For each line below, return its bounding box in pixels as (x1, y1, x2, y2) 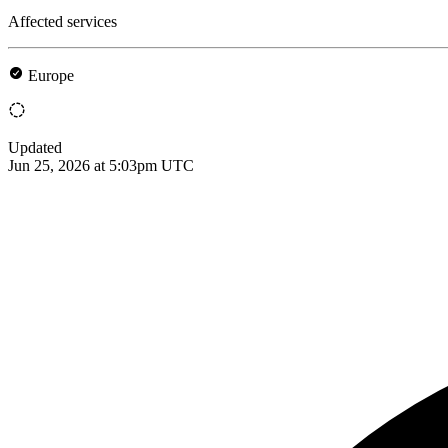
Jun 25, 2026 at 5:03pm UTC (8, 156, 194, 174)
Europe (28, 66, 74, 84)
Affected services (8, 12, 117, 30)
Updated (8, 138, 62, 156)
